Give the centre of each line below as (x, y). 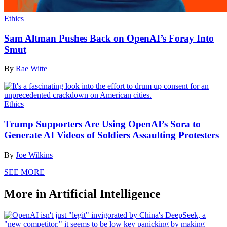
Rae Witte (31, 69)
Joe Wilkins (34, 155)
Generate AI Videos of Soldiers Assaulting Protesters (111, 135)
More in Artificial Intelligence (82, 193)
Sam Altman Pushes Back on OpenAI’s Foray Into (109, 38)
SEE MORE (24, 172)
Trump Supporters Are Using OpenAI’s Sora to (102, 124)
